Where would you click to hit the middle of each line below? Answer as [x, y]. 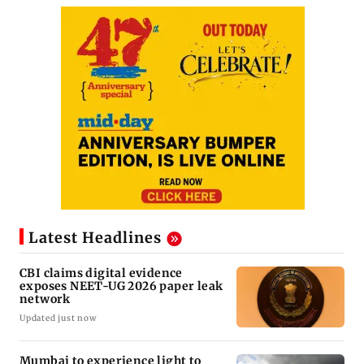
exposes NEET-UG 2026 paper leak [122, 286]
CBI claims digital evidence [101, 273]
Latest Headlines [95, 237]
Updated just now [58, 318]
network [45, 299]
